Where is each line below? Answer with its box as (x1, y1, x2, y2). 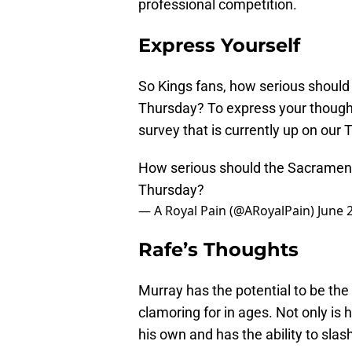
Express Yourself (138, 33, 300, 57)
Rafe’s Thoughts (138, 237, 299, 261)
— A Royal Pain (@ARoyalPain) (138, 201, 317, 219)
